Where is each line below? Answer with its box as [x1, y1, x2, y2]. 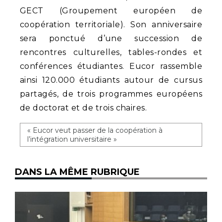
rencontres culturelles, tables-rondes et [20, 47, 202, 57]
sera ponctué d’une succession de [20, 33, 202, 43]
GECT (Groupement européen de [20, 5, 202, 15]
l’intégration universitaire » [27, 134, 117, 144]
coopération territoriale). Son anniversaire [20, 19, 202, 29]
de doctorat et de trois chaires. [20, 103, 147, 112]
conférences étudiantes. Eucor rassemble [20, 61, 202, 71]
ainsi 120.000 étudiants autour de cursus [20, 75, 202, 85]
